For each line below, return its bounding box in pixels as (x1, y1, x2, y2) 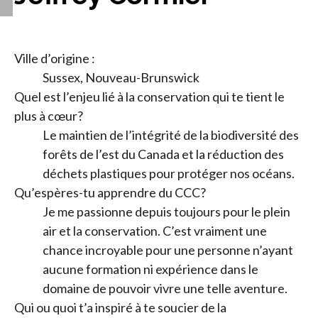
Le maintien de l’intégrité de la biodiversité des (43, 126, 299, 143)
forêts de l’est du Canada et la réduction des (43, 146, 284, 162)
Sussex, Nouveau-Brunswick (43, 69, 199, 85)
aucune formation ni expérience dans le (43, 261, 258, 277)
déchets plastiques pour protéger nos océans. (43, 165, 295, 181)
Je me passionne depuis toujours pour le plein (43, 203, 290, 219)
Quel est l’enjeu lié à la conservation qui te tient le (14, 88, 285, 104)
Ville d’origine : (14, 50, 95, 66)
